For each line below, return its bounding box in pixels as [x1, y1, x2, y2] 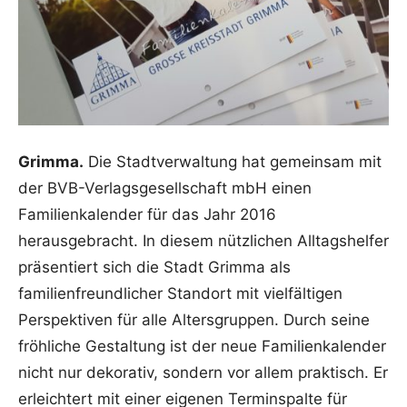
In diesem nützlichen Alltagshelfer [143, 231, 389, 250]
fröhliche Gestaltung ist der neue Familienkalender [18, 336, 386, 355]
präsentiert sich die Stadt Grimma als [18, 257, 291, 276]
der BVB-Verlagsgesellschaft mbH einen [18, 178, 312, 197]
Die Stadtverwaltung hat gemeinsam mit [84, 152, 382, 171]
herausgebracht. [18, 231, 143, 250]
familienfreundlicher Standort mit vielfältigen [18, 283, 342, 303]
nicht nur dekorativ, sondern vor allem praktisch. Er [18, 362, 388, 382]
